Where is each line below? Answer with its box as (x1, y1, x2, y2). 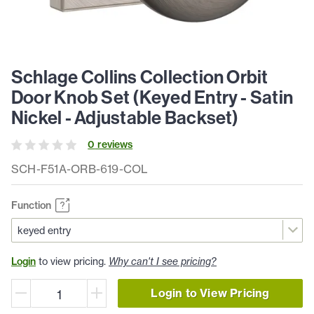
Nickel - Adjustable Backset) (11, 106, 239, 130)
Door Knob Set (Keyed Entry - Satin (11, 86, 294, 109)
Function (11, 198, 51, 212)
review (95, 138, 128, 151)
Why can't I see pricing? (109, 254, 217, 268)
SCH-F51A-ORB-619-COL (11, 162, 149, 177)
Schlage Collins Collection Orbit (11, 65, 268, 89)
